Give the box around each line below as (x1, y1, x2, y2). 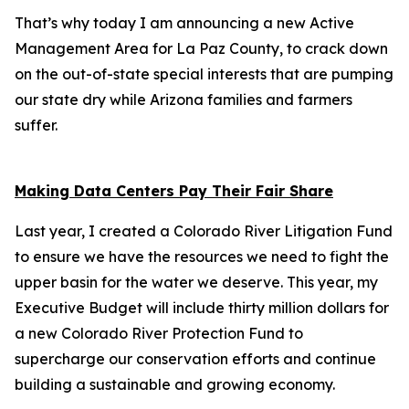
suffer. (15, 116, 61, 134)
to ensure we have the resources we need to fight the (15, 247, 389, 266)
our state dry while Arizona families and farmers (15, 90, 352, 109)
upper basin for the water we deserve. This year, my (15, 273, 378, 291)
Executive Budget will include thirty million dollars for (15, 299, 389, 317)
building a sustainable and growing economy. (15, 375, 335, 393)
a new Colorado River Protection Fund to (15, 324, 303, 342)
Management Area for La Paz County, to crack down (15, 39, 388, 58)
